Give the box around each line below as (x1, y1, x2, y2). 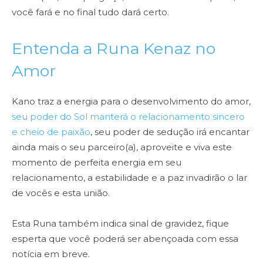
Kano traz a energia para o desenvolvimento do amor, (12, 96, 251, 107)
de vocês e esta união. (12, 187, 110, 198)
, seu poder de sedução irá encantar (90, 126, 249, 137)
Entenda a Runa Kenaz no (12, 39, 215, 58)
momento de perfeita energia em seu (12, 157, 181, 168)
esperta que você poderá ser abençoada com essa (12, 233, 238, 244)
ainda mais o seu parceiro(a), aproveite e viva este (12, 141, 232, 153)
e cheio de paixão (12, 126, 90, 137)
